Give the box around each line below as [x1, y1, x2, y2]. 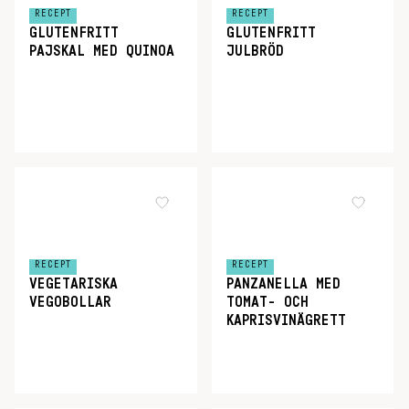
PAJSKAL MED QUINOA [29, 44, 174, 59]
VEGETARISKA [29, 276, 118, 291]
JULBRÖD [225, 44, 284, 59]
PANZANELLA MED [225, 276, 341, 291]
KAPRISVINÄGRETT [225, 312, 346, 328]
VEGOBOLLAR [29, 294, 111, 309]
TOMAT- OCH [225, 294, 309, 309]
